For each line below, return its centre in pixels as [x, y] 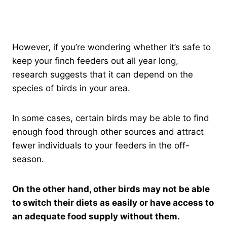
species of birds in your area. [72, 88]
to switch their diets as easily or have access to [113, 202]
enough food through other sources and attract [108, 131]
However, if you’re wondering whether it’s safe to [111, 47]
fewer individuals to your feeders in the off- [101, 145]
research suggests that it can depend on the [103, 74]
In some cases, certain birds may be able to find [111, 118]
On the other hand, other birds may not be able [111, 189]
